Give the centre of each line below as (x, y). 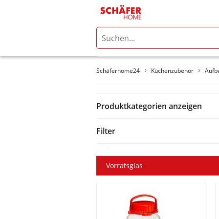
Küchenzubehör (172, 71)
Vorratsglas (124, 165)
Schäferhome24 (118, 71)
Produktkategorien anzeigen (149, 106)
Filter (106, 131)
